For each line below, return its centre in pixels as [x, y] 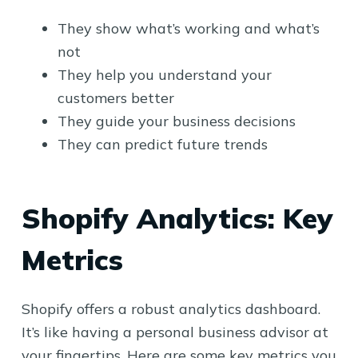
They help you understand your [164, 74]
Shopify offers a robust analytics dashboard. [171, 308]
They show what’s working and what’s [188, 28]
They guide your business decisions [176, 121]
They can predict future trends [162, 144]
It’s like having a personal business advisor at [175, 332]
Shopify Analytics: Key [177, 218]
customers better [115, 97]
